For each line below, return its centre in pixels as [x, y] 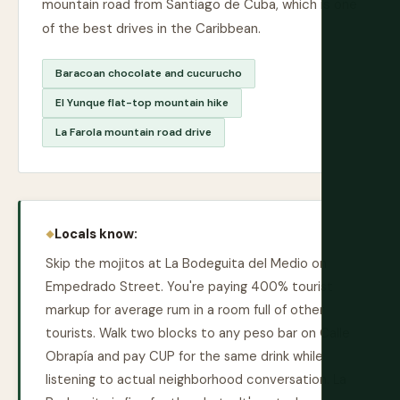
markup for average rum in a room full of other [185, 310]
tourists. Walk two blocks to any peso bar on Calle [198, 333]
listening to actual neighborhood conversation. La [196, 379]
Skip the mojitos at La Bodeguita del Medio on [186, 263]
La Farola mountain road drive [133, 132]
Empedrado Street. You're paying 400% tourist [189, 287]
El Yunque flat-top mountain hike [142, 103]
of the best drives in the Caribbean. [151, 29]
